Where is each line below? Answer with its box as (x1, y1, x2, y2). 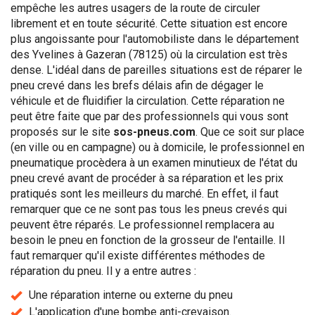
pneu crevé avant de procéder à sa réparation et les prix (11, 172, 283, 185)
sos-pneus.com (113, 125, 195, 139)
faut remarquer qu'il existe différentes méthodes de (11, 249, 265, 262)
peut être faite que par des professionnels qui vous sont (11, 110, 288, 123)
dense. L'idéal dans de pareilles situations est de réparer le (11, 63, 302, 77)
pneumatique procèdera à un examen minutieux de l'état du (11, 156, 297, 169)
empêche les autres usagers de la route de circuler (11, 1, 260, 15)
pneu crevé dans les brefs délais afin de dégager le (11, 79, 264, 92)
